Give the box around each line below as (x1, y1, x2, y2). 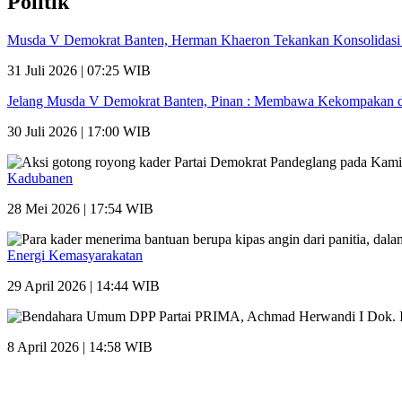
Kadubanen (7, 170, 73, 186)
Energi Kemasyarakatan (7, 247, 143, 263)
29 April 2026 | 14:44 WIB (7, 277, 160, 293)
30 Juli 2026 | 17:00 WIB (7, 123, 151, 139)
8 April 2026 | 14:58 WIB (7, 338, 153, 354)
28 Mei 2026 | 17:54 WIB (7, 200, 153, 216)
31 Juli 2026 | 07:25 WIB (7, 62, 151, 78)
